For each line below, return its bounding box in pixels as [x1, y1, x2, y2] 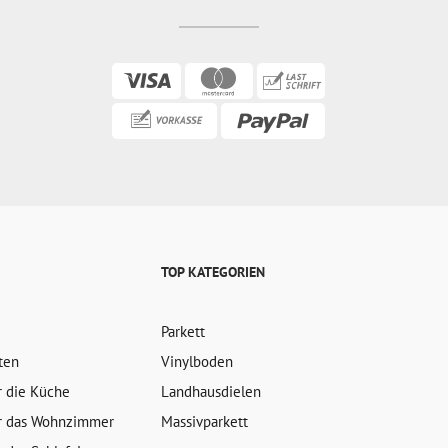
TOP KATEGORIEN [161, 263, 266, 281]
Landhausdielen [161, 382, 262, 401]
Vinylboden [161, 352, 234, 371]
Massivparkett [161, 412, 249, 431]
